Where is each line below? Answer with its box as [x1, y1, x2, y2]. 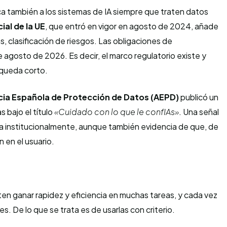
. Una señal [179, 106, 219, 117]
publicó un [179, 92, 218, 102]
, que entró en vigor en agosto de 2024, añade [45, 21, 218, 31]
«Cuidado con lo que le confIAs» [54, 106, 179, 117]
